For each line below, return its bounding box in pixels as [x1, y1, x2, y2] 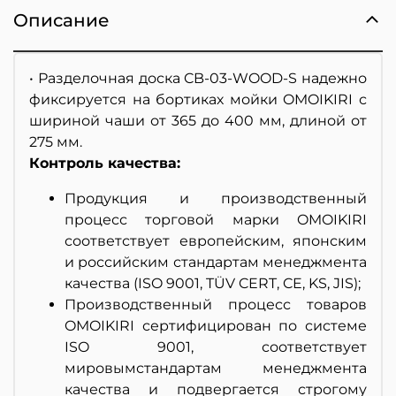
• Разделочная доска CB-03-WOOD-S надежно [29, 69, 367, 87]
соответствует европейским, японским [65, 232, 367, 249]
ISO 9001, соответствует [65, 338, 367, 355]
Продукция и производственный [65, 189, 367, 207]
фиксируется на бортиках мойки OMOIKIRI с [29, 90, 367, 108]
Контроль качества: [29, 154, 180, 171]
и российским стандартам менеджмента [65, 253, 367, 270]
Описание [13, 9, 110, 31]
